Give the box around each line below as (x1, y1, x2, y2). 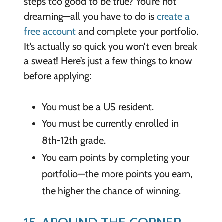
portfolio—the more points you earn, (41, 168, 192, 180)
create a (156, 10, 190, 23)
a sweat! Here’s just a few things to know (23, 55, 192, 67)
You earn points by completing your (41, 151, 189, 164)
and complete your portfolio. (75, 25, 198, 38)
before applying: (23, 70, 91, 82)
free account (23, 25, 76, 38)
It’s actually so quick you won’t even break (23, 40, 197, 53)
